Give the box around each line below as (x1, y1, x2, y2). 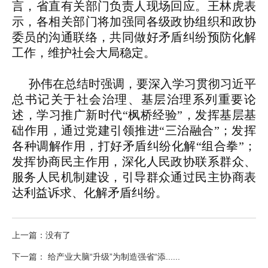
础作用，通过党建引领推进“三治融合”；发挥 (12, 124, 256, 138)
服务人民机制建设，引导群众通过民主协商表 (12, 170, 256, 184)
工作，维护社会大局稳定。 (12, 46, 156, 60)
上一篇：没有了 (12, 230, 71, 240)
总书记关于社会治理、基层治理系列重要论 (12, 93, 256, 106)
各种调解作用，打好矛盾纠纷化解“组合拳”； (12, 139, 256, 153)
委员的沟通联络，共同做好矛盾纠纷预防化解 (12, 31, 256, 44)
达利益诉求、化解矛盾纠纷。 (12, 186, 167, 200)
